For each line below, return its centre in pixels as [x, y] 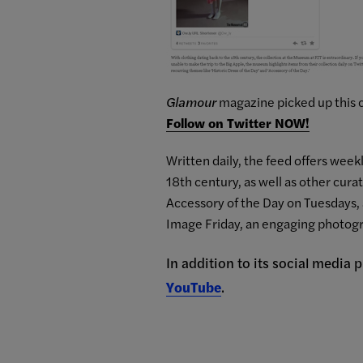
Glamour [192, 102]
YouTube [194, 287]
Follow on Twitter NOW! [238, 123]
